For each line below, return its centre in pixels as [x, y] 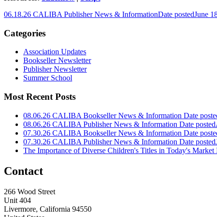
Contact [23, 171]
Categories [25, 33]
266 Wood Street [30, 191]
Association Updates [55, 52]
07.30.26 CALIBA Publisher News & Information [100, 141]
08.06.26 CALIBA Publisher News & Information [100, 124]
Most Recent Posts [40, 97]
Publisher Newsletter [55, 69]
